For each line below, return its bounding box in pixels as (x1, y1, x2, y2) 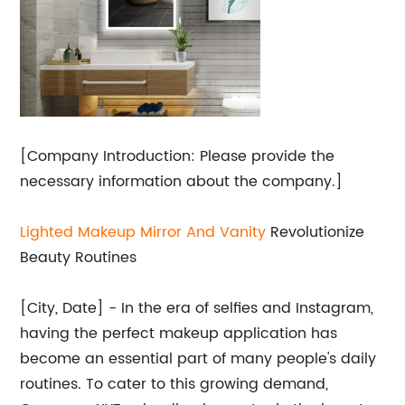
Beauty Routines (20, 246, 137, 269)
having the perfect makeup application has (20, 322, 338, 345)
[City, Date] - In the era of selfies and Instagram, (20, 297, 374, 320)
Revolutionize (266, 221, 365, 244)
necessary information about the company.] (20, 170, 344, 193)
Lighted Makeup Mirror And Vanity (20, 221, 267, 244)
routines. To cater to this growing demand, (20, 372, 329, 396)
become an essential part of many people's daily (20, 347, 377, 371)
